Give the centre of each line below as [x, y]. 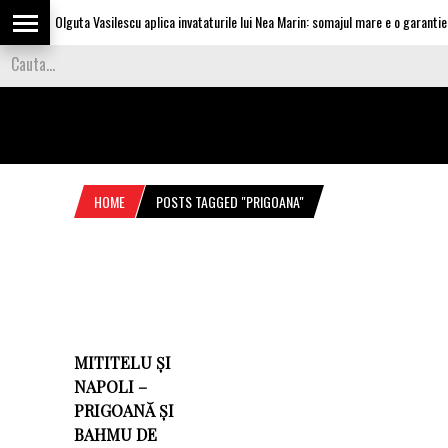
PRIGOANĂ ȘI [124, 410]
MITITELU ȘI [122, 362]
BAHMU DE [115, 434]
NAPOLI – [110, 386]
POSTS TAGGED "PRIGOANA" [230, 201]
